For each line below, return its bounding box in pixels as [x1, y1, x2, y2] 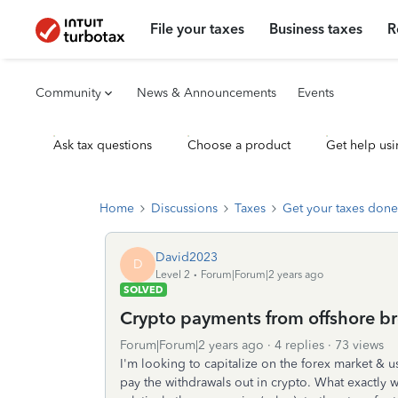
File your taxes [150, 20, 245, 37]
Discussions [151, 201, 218, 216]
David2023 [155, 249, 218, 265]
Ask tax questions [53, 138, 152, 153]
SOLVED [123, 283, 163, 296]
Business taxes [269, 20, 363, 37]
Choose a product [187, 138, 291, 153]
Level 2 [155, 267, 190, 281]
